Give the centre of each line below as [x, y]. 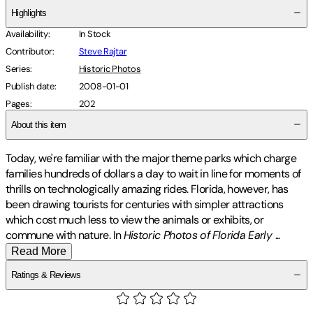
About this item [39, 124]
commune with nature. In [65, 235]
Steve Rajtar [103, 51]
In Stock [95, 34]
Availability [27, 34]
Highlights [29, 13]
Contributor [29, 51]
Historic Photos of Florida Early [198, 235]
